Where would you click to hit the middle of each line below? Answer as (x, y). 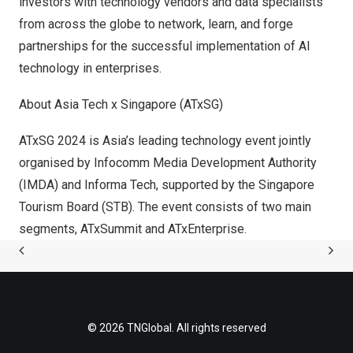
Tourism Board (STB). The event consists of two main (165, 207)
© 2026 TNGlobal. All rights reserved (176, 328)
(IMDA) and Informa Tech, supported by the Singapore (167, 185)
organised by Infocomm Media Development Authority (168, 163)
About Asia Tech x (70, 104)
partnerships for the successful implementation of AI (165, 46)
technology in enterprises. (90, 68)
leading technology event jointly (223, 141)
